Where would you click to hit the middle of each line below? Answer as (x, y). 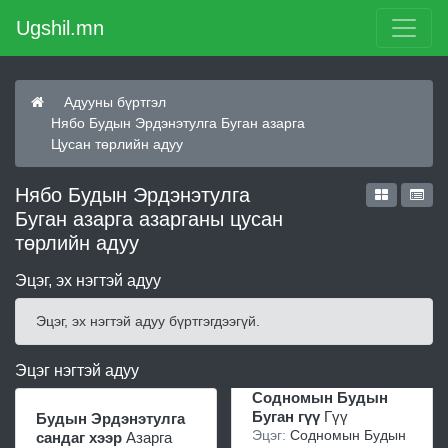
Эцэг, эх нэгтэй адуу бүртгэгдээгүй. (148, 321)
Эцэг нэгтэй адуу (77, 370)
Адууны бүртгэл (115, 102)
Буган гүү (286, 416)
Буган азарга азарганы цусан (149, 219)
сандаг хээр (79, 437)
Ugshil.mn (60, 28)
